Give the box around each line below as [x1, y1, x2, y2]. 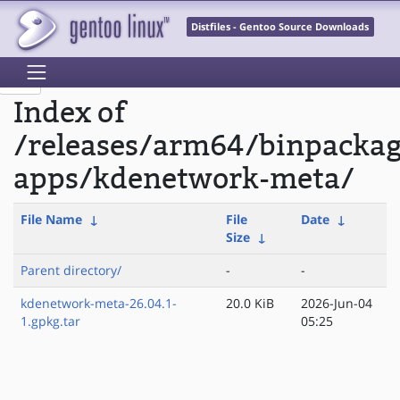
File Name [21, 211, 82, 229]
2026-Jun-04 [301, 295, 372, 312]
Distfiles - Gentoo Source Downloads [191, 21, 370, 34]
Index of [13, 96, 126, 130]
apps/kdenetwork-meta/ [13, 162, 354, 196]
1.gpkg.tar [21, 312, 80, 330]
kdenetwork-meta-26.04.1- [21, 295, 177, 312]
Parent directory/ [21, 262, 121, 279]
